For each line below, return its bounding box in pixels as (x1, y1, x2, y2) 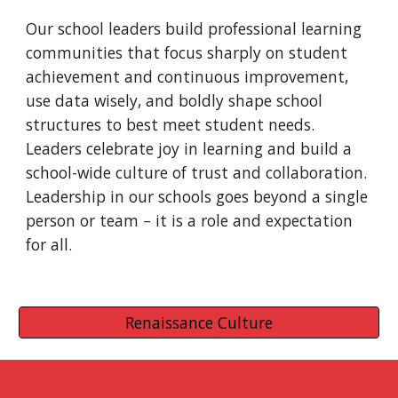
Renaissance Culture (125, 312, 273, 333)
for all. (26, 234, 82, 255)
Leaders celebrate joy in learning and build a (26, 138, 353, 159)
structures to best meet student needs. (26, 114, 315, 135)
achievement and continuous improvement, (26, 66, 349, 87)
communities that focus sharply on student (26, 42, 348, 63)
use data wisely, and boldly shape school (26, 90, 323, 111)
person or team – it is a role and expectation (26, 210, 354, 231)
